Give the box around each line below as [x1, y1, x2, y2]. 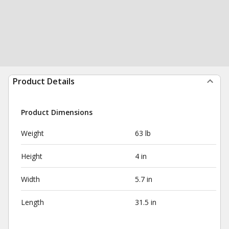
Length [21, 197, 44, 207]
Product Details [13, 76, 75, 87]
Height [21, 151, 42, 161]
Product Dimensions [21, 107, 93, 117]
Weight [21, 128, 44, 138]
